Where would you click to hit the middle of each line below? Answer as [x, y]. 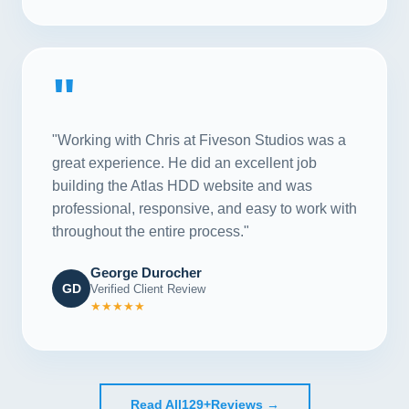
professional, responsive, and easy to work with [204, 208]
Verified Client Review [148, 288]
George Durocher [146, 272]
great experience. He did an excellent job [184, 163]
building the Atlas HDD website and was [182, 185]
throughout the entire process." [151, 231]
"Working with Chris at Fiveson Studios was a [199, 140]
